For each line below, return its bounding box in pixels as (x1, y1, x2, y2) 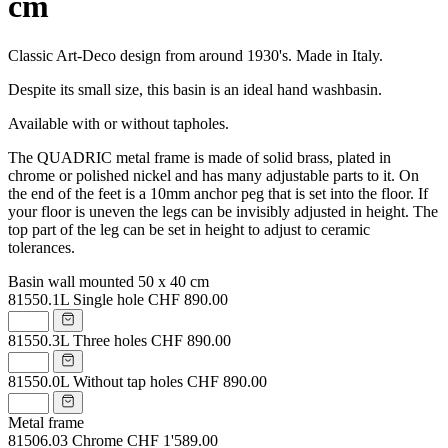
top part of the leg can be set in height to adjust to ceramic (8, 220, 370, 238)
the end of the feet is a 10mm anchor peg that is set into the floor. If (8, 184, 428, 202)
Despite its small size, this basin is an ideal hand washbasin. (8, 80, 382, 98)
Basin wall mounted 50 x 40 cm (8, 272, 209, 290)
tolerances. (8, 238, 75, 256)
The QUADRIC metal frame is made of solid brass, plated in (8, 148, 391, 166)
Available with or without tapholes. (8, 114, 229, 132)
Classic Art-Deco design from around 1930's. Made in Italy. (8, 46, 383, 64)
